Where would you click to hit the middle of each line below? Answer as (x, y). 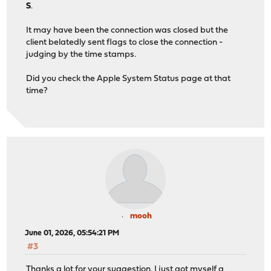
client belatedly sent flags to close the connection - (125, 42)
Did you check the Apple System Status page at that (129, 79)
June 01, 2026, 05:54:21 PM (72, 233)
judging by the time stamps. (81, 54)
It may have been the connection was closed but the (127, 30)
